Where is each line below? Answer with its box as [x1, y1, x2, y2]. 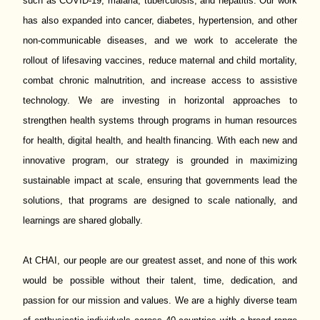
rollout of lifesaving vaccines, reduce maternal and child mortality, [23, 55, 297, 66]
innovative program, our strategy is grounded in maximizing [23, 155, 297, 166]
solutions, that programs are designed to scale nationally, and [23, 195, 297, 206]
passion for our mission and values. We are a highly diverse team [23, 295, 297, 306]
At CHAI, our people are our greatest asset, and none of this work [23, 255, 297, 266]
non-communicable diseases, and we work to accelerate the [23, 35, 297, 46]
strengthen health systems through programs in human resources [23, 115, 297, 126]
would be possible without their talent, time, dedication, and [23, 275, 297, 286]
